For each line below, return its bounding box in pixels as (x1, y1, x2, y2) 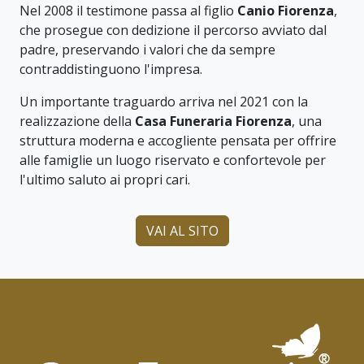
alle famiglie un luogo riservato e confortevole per (19, 150, 326, 169)
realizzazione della (19, 111, 135, 130)
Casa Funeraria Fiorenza (135, 111, 292, 130)
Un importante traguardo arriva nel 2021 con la (19, 92, 308, 110)
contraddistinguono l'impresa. (19, 59, 202, 78)
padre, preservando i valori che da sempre (19, 40, 275, 58)
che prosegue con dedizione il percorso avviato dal (19, 20, 327, 39)
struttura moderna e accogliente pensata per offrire (19, 131, 336, 149)
